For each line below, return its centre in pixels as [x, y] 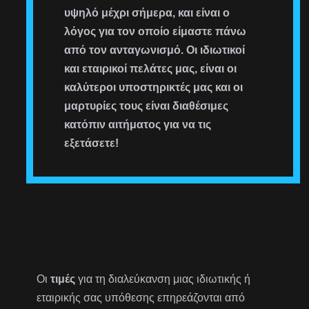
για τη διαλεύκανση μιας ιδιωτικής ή [163, 279]
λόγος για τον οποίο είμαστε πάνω [156, 31]
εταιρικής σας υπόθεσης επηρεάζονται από [141, 297]
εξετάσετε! [92, 143]
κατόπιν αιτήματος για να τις [138, 124]
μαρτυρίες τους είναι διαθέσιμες [147, 106]
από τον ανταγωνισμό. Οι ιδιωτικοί [155, 50]
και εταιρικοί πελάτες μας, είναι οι [151, 68]
